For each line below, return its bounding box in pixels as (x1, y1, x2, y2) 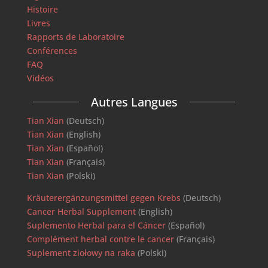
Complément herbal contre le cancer (26, 233, 174, 245)
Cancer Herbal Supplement (26, 205, 136, 217)
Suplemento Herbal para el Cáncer (26, 219, 166, 231)
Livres (26, 17, 50, 29)
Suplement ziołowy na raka (26, 246, 135, 258)
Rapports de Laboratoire (26, 31, 124, 42)
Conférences (26, 44, 77, 56)
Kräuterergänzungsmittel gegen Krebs (26, 191, 181, 203)
